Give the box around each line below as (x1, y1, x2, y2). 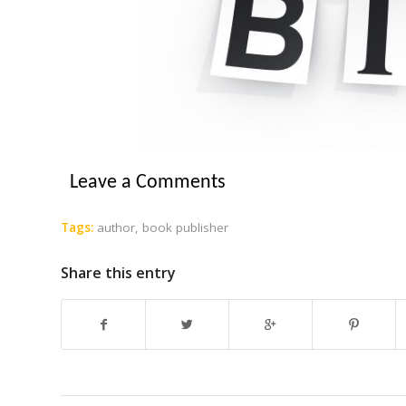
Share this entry (61, 262, 176, 283)
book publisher (142, 218, 228, 236)
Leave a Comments (70, 171, 226, 193)
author (97, 218, 135, 236)
